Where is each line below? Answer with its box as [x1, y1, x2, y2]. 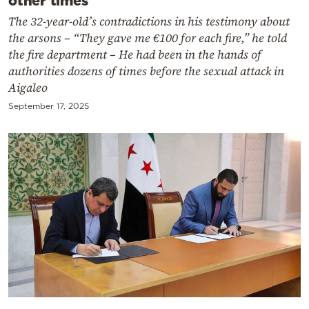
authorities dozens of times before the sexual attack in [8, 63, 284, 79]
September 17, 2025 [8, 101, 89, 110]
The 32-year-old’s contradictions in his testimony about [8, 13, 290, 30]
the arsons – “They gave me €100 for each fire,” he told [8, 30, 287, 46]
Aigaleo [8, 79, 48, 96]
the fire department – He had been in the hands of [8, 46, 261, 63]
